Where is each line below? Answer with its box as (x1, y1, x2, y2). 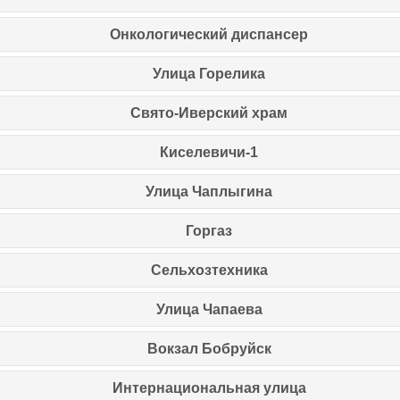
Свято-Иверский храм (130, 104, 287, 121)
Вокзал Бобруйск (146, 340, 271, 356)
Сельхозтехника (150, 262, 268, 278)
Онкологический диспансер (110, 26, 308, 42)
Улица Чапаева (155, 301, 262, 317)
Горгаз (186, 222, 232, 238)
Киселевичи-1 (160, 144, 258, 160)
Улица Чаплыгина (146, 183, 272, 199)
